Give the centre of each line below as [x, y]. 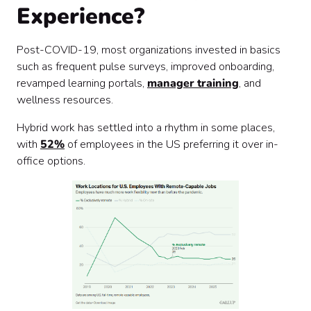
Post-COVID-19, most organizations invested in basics [149, 50]
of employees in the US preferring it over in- [171, 144]
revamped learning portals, [82, 83]
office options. [51, 161]
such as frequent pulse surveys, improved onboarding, [145, 67]
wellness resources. [66, 100]
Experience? [81, 16]
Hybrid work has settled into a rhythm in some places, [146, 128]
